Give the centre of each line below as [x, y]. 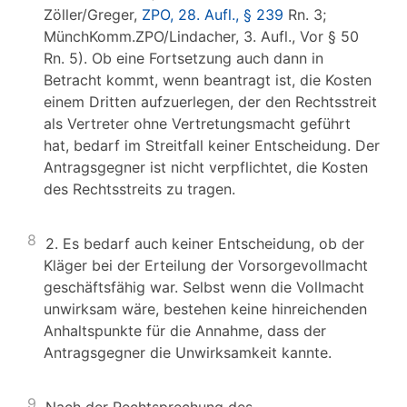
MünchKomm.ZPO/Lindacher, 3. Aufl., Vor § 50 [201, 36]
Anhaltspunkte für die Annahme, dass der [185, 331]
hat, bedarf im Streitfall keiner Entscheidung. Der [212, 145]
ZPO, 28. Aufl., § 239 [213, 15]
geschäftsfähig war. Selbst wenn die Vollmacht [204, 287]
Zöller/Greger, [93, 15]
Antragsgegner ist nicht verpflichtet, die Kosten [206, 167]
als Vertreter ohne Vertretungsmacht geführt [197, 124]
